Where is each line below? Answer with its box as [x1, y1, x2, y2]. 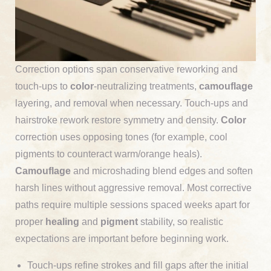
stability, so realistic [138, 216, 223, 227]
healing [45, 216, 79, 227]
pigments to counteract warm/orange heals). [15, 148, 202, 159]
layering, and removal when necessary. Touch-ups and [15, 97, 248, 108]
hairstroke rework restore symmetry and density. [15, 114, 221, 125]
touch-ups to [15, 80, 70, 91]
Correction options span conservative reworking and [15, 64, 238, 74]
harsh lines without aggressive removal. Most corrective [15, 182, 252, 193]
